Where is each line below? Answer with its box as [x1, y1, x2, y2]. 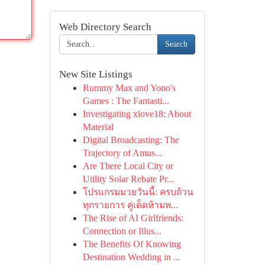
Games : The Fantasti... [82, 96, 169, 106]
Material [82, 122, 114, 132]
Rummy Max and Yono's [82, 83, 176, 93]
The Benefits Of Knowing [82, 239, 181, 249]
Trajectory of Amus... [82, 148, 162, 158]
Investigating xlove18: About [82, 109, 191, 119]
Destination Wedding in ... [82, 252, 180, 262]
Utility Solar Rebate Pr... [82, 174, 174, 184]
